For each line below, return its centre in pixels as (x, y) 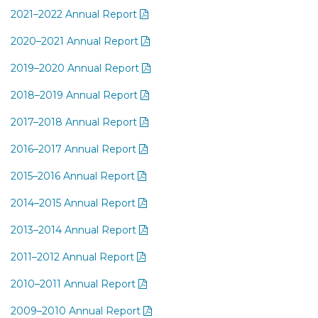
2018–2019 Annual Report (76, 95)
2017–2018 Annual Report (75, 122)
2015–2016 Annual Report (74, 176)
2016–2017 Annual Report (75, 149)
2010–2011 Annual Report (75, 284)
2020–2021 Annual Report (76, 41)
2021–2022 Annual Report (75, 14)
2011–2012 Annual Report (74, 257)
